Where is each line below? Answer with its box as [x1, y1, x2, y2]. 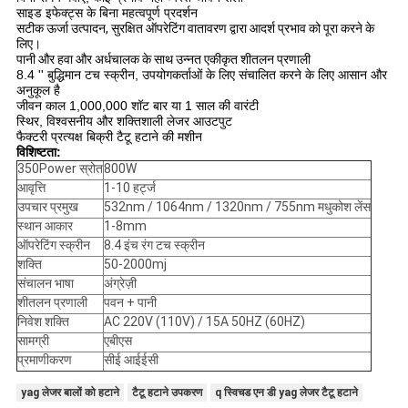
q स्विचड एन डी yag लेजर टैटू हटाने [214, 386, 358, 400]
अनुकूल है [15, 83, 60, 98]
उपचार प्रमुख [16, 199, 78, 215]
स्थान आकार [16, 219, 73, 234]
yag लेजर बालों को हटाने [20, 386, 119, 400]
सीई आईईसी [103, 352, 158, 368]
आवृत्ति [16, 180, 46, 196]
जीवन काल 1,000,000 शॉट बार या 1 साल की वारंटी [15, 98, 259, 114]
